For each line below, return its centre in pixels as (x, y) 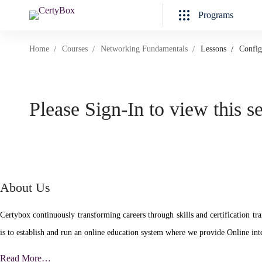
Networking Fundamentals (144, 49)
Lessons (213, 49)
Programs (216, 15)
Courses (75, 49)
